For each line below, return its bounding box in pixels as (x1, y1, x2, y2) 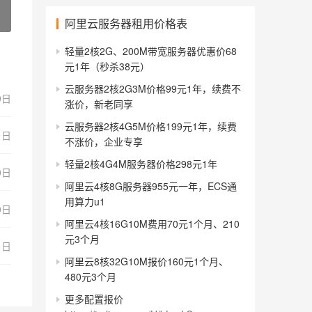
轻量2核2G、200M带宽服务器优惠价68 (65, 44, 237, 58)
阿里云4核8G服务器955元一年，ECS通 (65, 179, 237, 193)
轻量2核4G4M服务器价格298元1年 (65, 157, 217, 171)
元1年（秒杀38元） (65, 59, 150, 73)
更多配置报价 (65, 292, 123, 306)
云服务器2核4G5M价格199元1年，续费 (65, 119, 237, 133)
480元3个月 (65, 270, 116, 283)
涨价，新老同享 (65, 97, 133, 111)
